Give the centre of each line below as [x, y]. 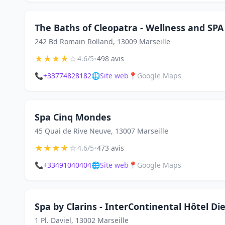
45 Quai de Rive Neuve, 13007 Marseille [101, 131]
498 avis [110, 59]
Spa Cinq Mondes [73, 117]
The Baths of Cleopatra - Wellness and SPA [129, 28]
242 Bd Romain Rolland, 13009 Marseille [102, 41]
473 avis [110, 148]
